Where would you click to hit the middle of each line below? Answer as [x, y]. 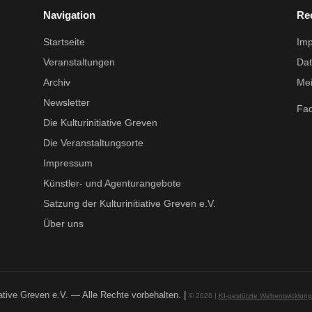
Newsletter [67, 103]
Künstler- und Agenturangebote [112, 184]
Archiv [57, 83]
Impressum [68, 163]
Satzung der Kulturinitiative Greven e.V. [130, 204]
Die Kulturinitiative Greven [100, 123]
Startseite [64, 42]
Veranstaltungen [79, 62]
